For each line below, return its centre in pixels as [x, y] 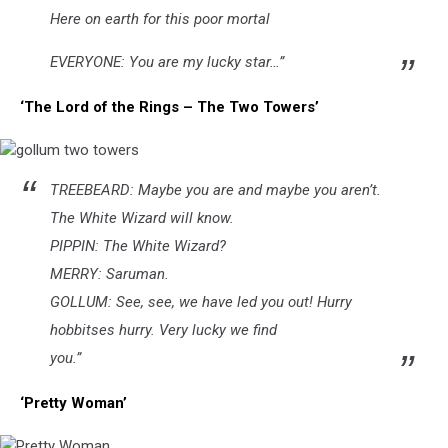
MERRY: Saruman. [109, 273]
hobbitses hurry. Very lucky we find [163, 329]
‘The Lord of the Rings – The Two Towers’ [169, 106]
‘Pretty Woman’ [73, 402]
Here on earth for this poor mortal [160, 18]
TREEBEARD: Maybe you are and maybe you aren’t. [215, 189]
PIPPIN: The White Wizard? [138, 245]
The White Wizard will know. [142, 217]
